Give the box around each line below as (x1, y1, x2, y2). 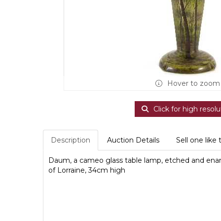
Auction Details (107, 136, 159, 145)
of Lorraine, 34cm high (48, 166, 125, 175)
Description (51, 136, 90, 145)
